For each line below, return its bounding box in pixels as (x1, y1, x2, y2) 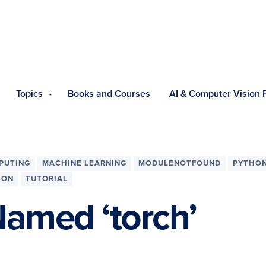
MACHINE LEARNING (42, 159, 126, 168)
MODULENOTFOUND (138, 159, 221, 168)
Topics (16, 88, 43, 100)
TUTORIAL (26, 174, 68, 183)
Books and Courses (68, 88, 150, 100)
